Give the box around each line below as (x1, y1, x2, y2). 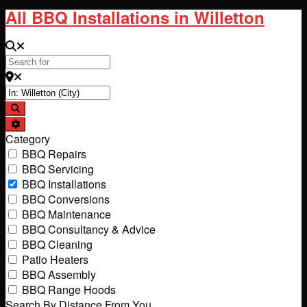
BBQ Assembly (22, 266, 96, 282)
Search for (5, 36, 55, 53)
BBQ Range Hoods (22, 281, 116, 297)
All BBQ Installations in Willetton (5, 5, 265, 29)
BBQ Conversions (22, 191, 110, 207)
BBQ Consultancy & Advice (22, 221, 156, 237)
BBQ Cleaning (22, 236, 93, 252)
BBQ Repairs (22, 145, 86, 162)
